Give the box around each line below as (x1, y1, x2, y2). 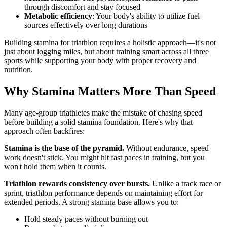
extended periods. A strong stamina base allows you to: (4, 197, 179, 206)
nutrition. (4, 65, 33, 74)
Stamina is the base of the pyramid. (4, 143, 124, 153)
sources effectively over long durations (24, 20, 147, 29)
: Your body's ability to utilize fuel (92, 11, 200, 20)
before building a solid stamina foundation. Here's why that (4, 117, 193, 126)
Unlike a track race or (150, 179, 221, 188)
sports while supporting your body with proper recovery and (4, 56, 196, 65)
